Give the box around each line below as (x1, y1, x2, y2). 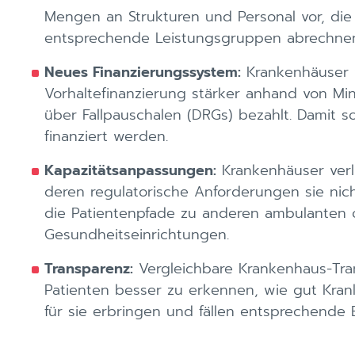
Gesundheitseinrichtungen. (44, 223, 229, 246)
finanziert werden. (44, 125, 168, 147)
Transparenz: (44, 258, 133, 280)
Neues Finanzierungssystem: (44, 61, 241, 83)
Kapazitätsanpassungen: (44, 159, 216, 181)
